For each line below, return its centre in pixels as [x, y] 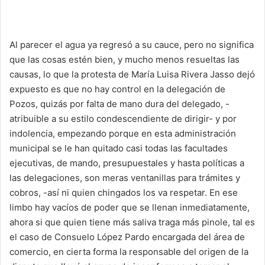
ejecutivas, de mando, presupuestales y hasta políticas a [127, 163]
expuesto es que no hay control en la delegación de [117, 89]
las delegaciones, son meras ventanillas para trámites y [125, 177]
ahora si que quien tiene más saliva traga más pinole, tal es [132, 222]
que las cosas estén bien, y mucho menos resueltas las [125, 59]
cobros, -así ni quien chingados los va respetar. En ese [124, 192]
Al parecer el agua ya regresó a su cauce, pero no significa [132, 44]
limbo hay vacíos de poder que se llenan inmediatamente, [130, 207]
